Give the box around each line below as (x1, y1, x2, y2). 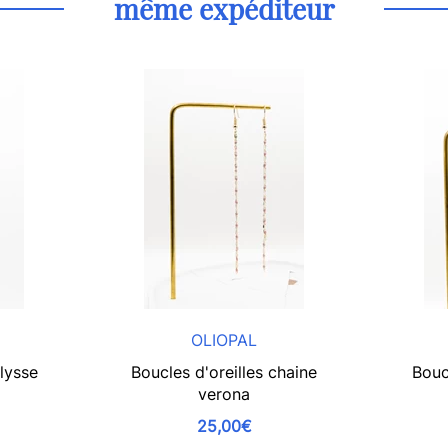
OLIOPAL (191, 329, 257, 350)
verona (198, 383, 250, 404)
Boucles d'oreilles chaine (131, 361, 317, 382)
